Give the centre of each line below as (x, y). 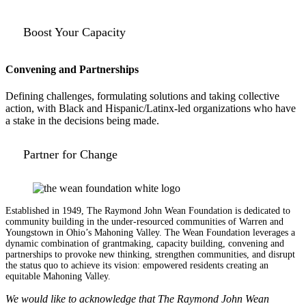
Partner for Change (70, 155)
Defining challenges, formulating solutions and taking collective (142, 96)
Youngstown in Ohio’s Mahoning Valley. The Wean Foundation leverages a (150, 233)
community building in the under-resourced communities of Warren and (144, 222)
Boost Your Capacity (74, 32)
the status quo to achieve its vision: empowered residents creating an (137, 266)
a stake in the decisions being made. (82, 121)
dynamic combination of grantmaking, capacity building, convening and (145, 244)
